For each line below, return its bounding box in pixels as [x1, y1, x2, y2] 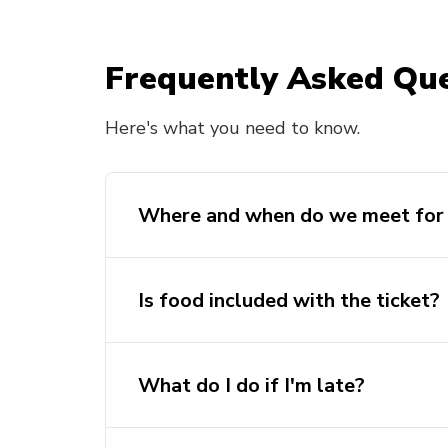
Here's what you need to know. [105, 116, 360, 140]
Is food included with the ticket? [138, 287, 440, 314]
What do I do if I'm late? [138, 372, 365, 399]
